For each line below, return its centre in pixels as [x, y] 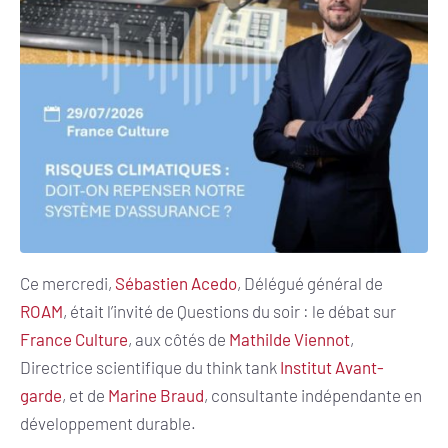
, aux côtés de [178, 338]
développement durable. [108, 422]
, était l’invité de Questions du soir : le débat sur [229, 310]
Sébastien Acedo [176, 282]
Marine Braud [156, 394]
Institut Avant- [332, 366]
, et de [85, 394]
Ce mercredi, [67, 282]
